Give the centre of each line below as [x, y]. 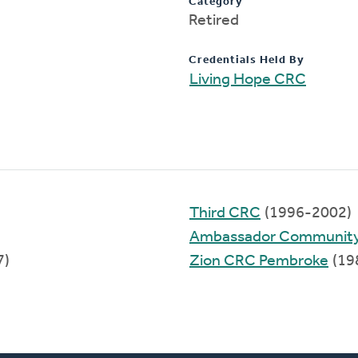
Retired [214, 20]
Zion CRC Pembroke [259, 261]
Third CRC [225, 213]
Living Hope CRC [248, 80]
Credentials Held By [247, 60]
